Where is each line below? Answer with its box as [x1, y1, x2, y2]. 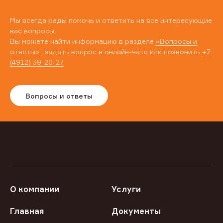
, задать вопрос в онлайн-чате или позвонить [39, 47, 202, 56]
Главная [10, 206, 44, 217]
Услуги [111, 184, 141, 195]
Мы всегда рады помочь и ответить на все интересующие [10, 16, 212, 25]
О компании [10, 184, 59, 195]
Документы [111, 206, 161, 217]
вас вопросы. [10, 26, 56, 35]
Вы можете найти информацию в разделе [10, 37, 156, 46]
